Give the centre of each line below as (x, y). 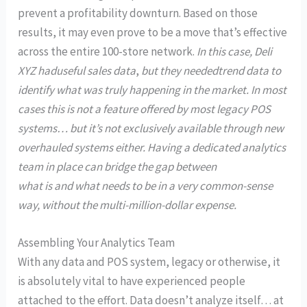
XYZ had (37, 71)
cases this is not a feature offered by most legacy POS (145, 109)
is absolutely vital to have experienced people (132, 281)
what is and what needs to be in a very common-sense (146, 186)
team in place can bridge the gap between (118, 167)
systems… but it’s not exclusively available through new (151, 128)
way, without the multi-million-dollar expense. (127, 205)
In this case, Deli (235, 52)
